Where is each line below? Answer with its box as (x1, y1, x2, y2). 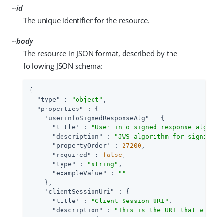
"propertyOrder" (52, 141, 110, 149)
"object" (72, 95, 103, 103)
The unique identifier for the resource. (23, 15, 150, 25)
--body (12, 35, 33, 46)
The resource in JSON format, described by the (23, 48, 177, 58)
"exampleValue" (52, 169, 107, 177)
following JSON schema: (23, 61, 103, 71)
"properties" (37, 105, 83, 112)
